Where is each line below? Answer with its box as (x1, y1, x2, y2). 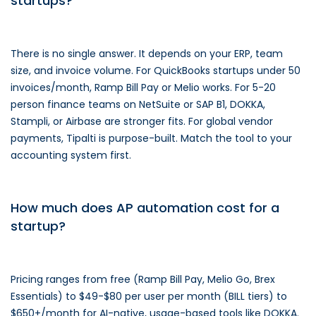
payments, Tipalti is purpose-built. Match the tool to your (11, 131, 292, 145)
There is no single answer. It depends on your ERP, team (11, 47, 283, 61)
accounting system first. (11, 148, 131, 162)
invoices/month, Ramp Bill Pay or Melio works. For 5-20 (11, 80, 276, 95)
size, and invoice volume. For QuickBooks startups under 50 (11, 63, 300, 78)
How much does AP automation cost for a (11, 199, 279, 217)
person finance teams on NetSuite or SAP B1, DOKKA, (11, 97, 265, 111)
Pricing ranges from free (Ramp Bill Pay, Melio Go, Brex (11, 272, 275, 286)
